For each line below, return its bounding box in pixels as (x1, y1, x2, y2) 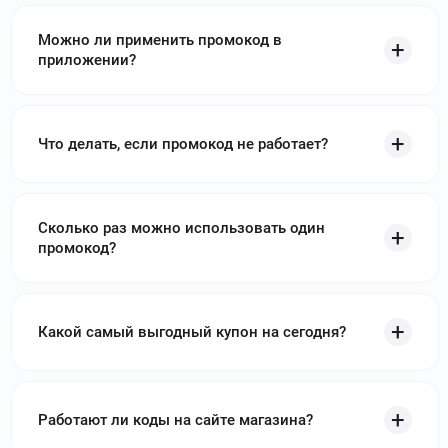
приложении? (38, 51, 136, 70)
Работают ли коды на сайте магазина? (38, 411, 313, 430)
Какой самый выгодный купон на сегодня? (38, 323, 346, 342)
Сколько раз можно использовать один (38, 219, 325, 238)
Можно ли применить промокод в (38, 31, 282, 50)
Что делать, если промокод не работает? (38, 135, 328, 154)
